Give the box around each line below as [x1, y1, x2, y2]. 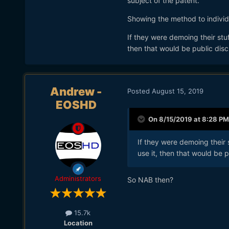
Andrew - [50, 85, 102, 99]
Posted [127, 86, 152, 95]
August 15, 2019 [151, 86, 203, 95]
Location [63, 218, 93, 227]
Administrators [55, 174, 102, 183]
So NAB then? [127, 175, 173, 184]
